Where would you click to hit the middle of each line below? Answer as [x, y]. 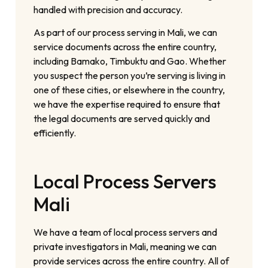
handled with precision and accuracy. [108, 9]
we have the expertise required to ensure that [127, 104]
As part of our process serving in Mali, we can [126, 33]
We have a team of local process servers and [126, 232]
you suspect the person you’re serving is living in [130, 76]
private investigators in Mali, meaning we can [125, 247]
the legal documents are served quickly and [122, 119]
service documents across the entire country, [125, 47]
